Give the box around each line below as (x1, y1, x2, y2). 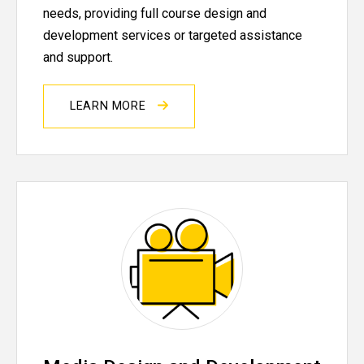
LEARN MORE (70, 99, 150, 114)
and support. (43, 50, 123, 66)
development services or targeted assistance (43, 28, 302, 44)
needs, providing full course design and (43, 6, 266, 22)
